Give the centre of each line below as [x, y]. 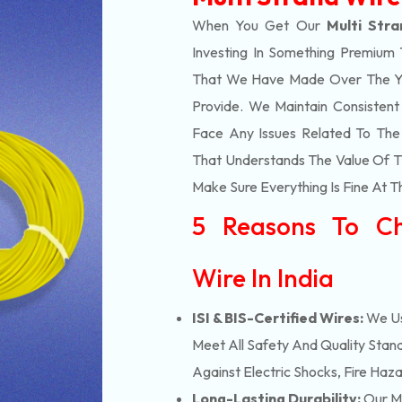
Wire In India [263, 278]
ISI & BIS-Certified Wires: [278, 318]
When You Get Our [259, 25]
